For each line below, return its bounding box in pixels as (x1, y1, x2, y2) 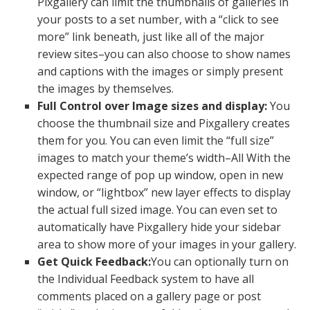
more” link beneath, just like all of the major (37, 29, 264, 44)
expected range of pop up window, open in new (37, 167, 283, 183)
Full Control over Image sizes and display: (37, 98, 267, 113)
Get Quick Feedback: (37, 254, 151, 269)
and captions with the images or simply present (37, 64, 283, 79)
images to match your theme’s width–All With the (37, 150, 291, 165)
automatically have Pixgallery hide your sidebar (37, 219, 281, 235)
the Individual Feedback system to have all (37, 271, 254, 286)
